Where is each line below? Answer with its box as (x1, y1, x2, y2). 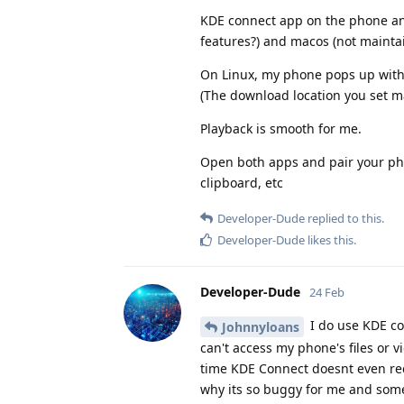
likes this (305, 232, 353, 249)
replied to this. (305, 210, 384, 227)
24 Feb (309, 284, 344, 301)
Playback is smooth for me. (200, 120, 362, 138)
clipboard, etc (200, 174, 283, 192)
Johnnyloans (222, 317, 299, 335)
